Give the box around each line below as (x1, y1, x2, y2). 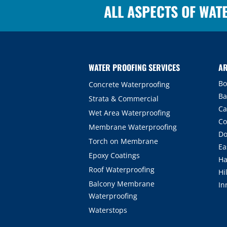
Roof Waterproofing (89, 165, 155, 174)
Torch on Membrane (89, 136, 158, 146)
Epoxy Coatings (89, 150, 140, 160)
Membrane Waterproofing (89, 122, 177, 132)
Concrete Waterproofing (89, 80, 170, 89)
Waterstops (89, 205, 127, 215)
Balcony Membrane (89, 179, 155, 188)
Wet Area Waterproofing (89, 108, 170, 118)
